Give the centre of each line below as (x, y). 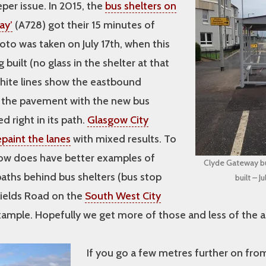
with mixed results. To (123, 139)
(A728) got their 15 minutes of (84, 25)
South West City (123, 196)
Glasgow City (118, 120)
